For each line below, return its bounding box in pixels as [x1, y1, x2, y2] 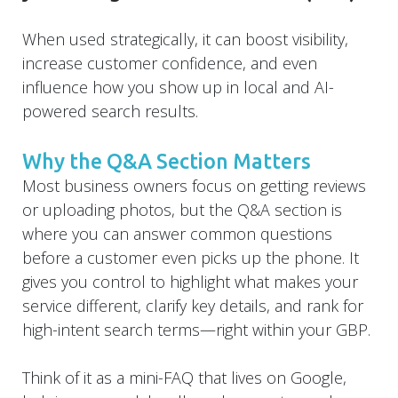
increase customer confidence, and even [22, 52, 317, 74]
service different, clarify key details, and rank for [22, 294, 363, 316]
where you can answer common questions [22, 222, 332, 244]
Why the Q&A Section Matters [22, 148, 311, 172]
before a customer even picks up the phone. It [22, 246, 359, 268]
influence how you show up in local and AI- [22, 76, 334, 98]
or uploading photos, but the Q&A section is [22, 198, 342, 220]
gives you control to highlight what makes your [22, 270, 358, 292]
